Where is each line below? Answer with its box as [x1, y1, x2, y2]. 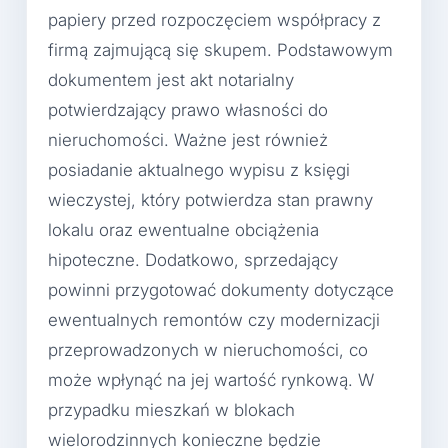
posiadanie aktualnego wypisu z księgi [48, 159, 350, 180]
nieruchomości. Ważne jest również [48, 129, 328, 150]
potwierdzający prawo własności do [48, 99, 328, 120]
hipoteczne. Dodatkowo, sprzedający [48, 249, 338, 270]
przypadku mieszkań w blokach [48, 399, 295, 420]
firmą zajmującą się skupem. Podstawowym [48, 39, 393, 60]
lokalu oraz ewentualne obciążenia [48, 219, 319, 240]
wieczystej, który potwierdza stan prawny [48, 189, 373, 210]
